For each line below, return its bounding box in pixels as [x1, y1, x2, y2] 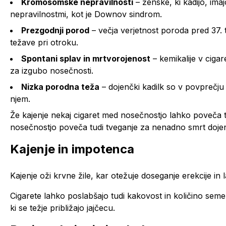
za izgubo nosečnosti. [10, 65, 93, 76]
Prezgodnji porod [21, 25, 89, 35]
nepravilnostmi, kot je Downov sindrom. [10, 9, 162, 19]
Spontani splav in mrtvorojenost [21, 53, 150, 64]
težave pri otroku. [10, 37, 78, 47]
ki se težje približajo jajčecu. [10, 202, 115, 213]
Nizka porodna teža [21, 81, 99, 92]
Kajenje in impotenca [10, 141, 134, 156]
